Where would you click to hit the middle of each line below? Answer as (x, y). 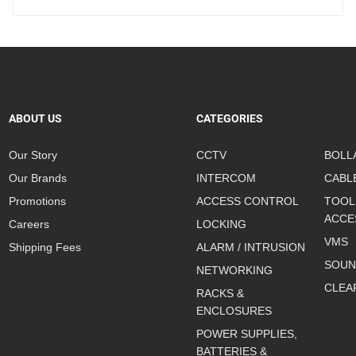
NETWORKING (234, 270)
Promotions (37, 201)
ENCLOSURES (234, 310)
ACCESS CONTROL (247, 201)
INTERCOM (226, 178)
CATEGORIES (229, 118)
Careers (29, 224)
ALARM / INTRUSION (250, 247)
